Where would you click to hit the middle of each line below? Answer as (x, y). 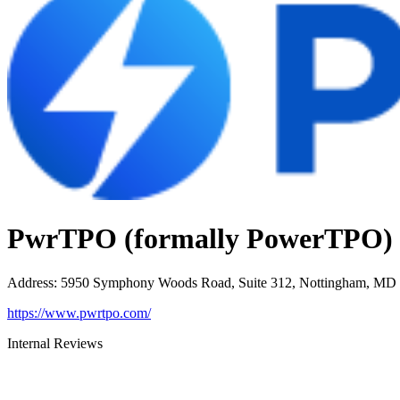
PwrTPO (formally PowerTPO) (200, 239)
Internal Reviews (55, 343)
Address (30, 282)
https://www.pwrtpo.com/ (79, 312)
